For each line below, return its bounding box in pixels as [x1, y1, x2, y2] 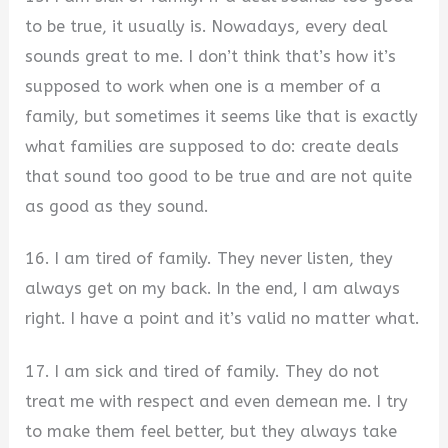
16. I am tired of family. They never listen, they [25, 249, 394, 269]
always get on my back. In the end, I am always [25, 279, 401, 299]
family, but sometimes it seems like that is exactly [25, 106, 419, 126]
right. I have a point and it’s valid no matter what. [25, 309, 421, 329]
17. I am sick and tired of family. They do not [25, 361, 380, 381]
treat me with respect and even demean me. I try [25, 391, 409, 411]
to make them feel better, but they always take [25, 421, 398, 441]
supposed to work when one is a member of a [25, 76, 382, 96]
